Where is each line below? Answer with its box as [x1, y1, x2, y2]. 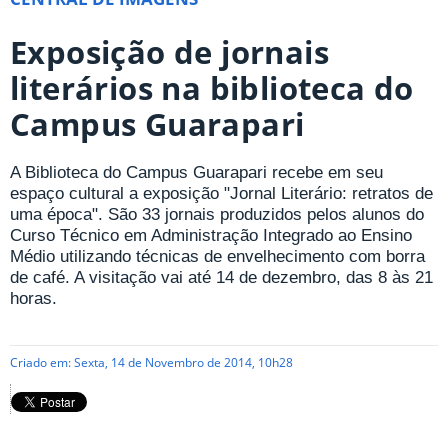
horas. [10, 289, 57, 309]
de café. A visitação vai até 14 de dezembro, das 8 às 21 [10, 268, 433, 288]
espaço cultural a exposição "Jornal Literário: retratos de [10, 184, 433, 204]
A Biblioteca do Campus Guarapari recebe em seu [10, 163, 383, 183]
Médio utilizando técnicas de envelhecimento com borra [10, 247, 425, 267]
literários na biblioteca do [10, 67, 414, 109]
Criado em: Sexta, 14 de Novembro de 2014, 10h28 [10, 355, 293, 370]
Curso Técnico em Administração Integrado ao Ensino [10, 226, 412, 246]
